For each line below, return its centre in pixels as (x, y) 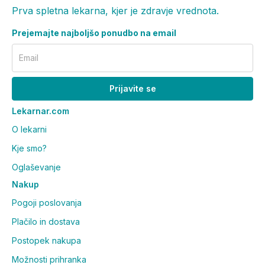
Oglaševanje (36, 167)
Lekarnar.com (41, 111)
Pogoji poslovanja (47, 202)
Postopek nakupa (46, 240)
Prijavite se (132, 88)
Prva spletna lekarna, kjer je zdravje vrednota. (115, 10)
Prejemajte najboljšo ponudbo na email (94, 33)
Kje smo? (29, 148)
